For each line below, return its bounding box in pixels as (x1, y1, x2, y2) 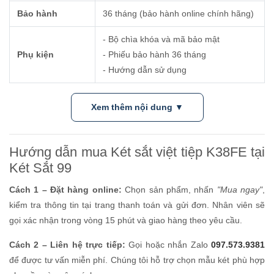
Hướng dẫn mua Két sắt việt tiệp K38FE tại (9, 144, 265, 160)
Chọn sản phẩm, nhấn (121, 184, 217, 194)
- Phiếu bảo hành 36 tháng (103, 49, 206, 59)
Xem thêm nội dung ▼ (91, 102, 183, 112)
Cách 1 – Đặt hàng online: (9, 184, 122, 194)
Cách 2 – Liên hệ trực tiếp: (9, 239, 125, 250)
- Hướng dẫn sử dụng (103, 64, 187, 75)
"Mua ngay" (217, 184, 263, 194)
